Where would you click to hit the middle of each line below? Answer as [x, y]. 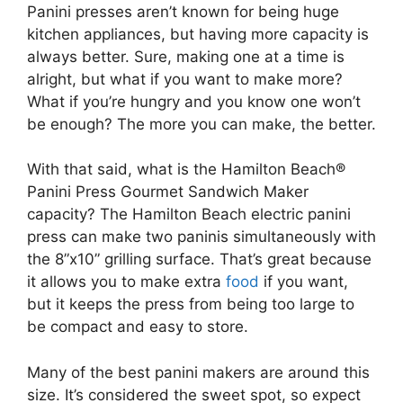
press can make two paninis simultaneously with [201, 237]
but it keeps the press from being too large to [191, 304]
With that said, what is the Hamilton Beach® [186, 170]
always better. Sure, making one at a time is [186, 56]
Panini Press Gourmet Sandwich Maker [168, 192]
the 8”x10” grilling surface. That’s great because [199, 260]
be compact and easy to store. [138, 327]
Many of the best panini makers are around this [198, 372]
